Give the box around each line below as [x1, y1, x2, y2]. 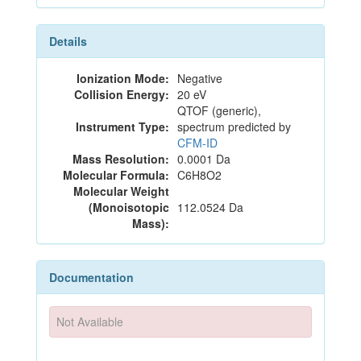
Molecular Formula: [63, 167, 169, 183]
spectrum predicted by [177, 118, 291, 135]
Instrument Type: [76, 118, 169, 135]
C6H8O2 [177, 167, 222, 183]
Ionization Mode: [77, 70, 169, 86]
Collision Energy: [74, 86, 169, 102]
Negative [177, 70, 222, 86]
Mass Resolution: [73, 151, 169, 167]
